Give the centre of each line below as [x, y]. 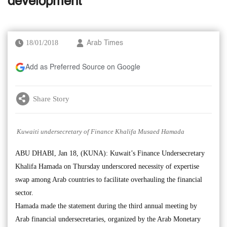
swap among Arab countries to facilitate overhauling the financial [109, 179]
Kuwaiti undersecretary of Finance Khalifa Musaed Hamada [100, 131]
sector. [24, 193]
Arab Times [105, 43]
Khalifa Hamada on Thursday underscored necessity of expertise [107, 166]
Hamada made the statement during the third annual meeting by [106, 206]
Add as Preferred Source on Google [83, 67]
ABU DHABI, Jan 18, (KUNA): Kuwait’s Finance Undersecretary [110, 153]
